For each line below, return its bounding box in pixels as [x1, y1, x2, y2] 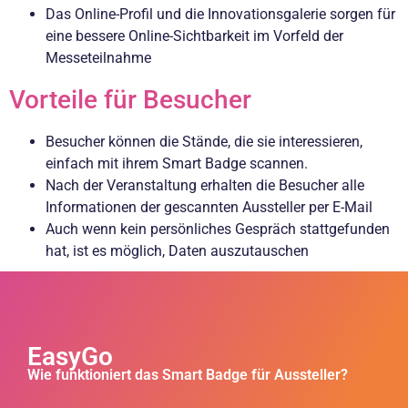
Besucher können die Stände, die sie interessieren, [46, 132, 362, 150]
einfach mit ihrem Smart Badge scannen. [46, 154, 308, 172]
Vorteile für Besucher [9, 84, 251, 115]
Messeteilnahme [46, 48, 151, 66]
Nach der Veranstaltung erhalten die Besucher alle [46, 176, 364, 194]
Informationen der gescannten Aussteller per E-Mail [46, 198, 372, 216]
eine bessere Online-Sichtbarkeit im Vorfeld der [46, 26, 343, 45]
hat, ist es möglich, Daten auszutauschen [46, 241, 309, 260]
